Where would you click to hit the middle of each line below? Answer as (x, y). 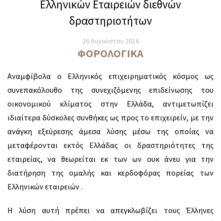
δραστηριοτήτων (110, 21)
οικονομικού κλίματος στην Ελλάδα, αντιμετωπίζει (110, 104)
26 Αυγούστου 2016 (110, 41)
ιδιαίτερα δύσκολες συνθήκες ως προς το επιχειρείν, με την (110, 118)
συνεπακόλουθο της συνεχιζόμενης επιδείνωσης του (110, 90)
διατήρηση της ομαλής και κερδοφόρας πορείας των (110, 173)
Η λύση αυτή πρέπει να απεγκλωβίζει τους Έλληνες (110, 210)
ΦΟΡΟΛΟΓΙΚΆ (110, 53)
